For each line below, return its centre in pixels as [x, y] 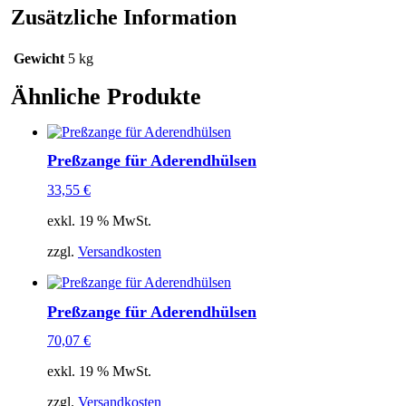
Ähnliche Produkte [106, 97]
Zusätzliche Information [124, 18]
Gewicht [39, 59]
